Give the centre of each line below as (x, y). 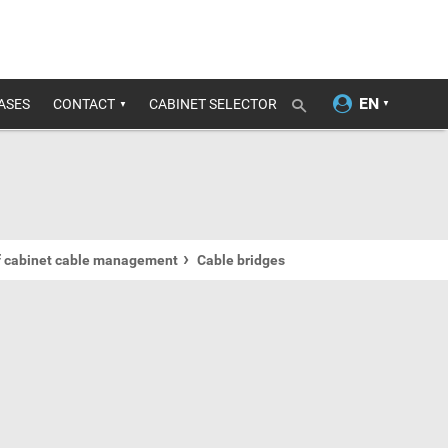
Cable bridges (241, 260)
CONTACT (84, 104)
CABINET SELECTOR (213, 104)
